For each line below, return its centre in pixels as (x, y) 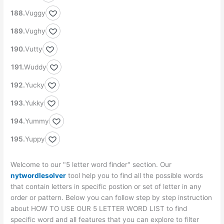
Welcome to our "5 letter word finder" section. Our (91, 165)
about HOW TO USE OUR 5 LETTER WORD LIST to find (99, 209)
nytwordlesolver (38, 176)
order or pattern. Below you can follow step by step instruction (111, 198)
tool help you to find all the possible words (135, 176)
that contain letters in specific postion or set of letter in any (106, 187)
